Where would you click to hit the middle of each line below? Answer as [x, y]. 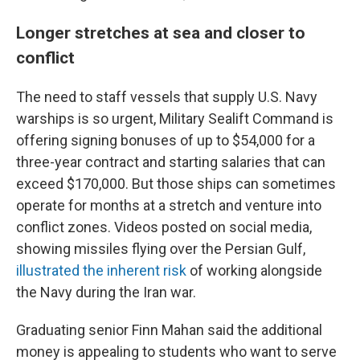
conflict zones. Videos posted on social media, [164, 227]
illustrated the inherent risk [101, 271]
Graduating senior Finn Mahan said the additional [169, 330]
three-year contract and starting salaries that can [171, 162]
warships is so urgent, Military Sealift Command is [175, 119]
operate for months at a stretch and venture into [169, 206]
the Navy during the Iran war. [106, 292]
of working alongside [254, 271]
